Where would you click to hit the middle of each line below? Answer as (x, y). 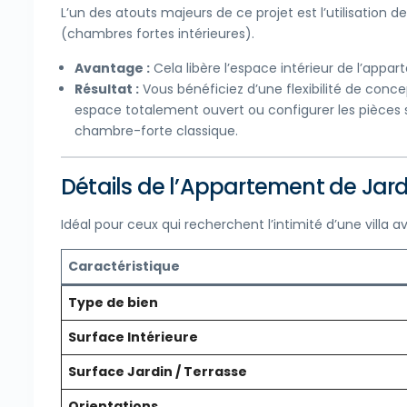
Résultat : (107, 89)
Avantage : (112, 69)
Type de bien (113, 303)
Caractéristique (124, 267)
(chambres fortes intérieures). (158, 34)
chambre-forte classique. (156, 131)
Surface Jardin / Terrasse (158, 372)
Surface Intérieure (133, 338)
